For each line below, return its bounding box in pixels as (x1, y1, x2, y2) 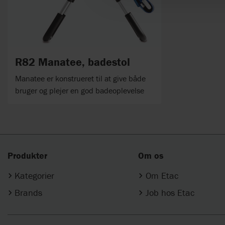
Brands (15, 186, 43, 198)
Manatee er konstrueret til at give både (15, 73, 146, 83)
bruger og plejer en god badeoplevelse (15, 85, 144, 95)
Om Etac (145, 170, 178, 182)
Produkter (8, 150, 47, 162)
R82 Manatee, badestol (15, 55, 130, 69)
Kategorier (15, 170, 55, 182)
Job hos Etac (145, 186, 194, 198)
